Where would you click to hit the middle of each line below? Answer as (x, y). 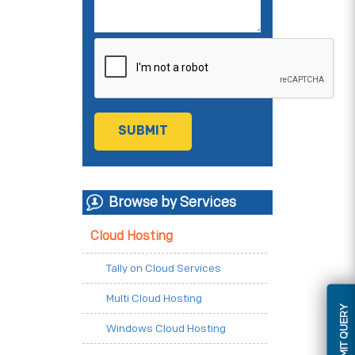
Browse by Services (172, 203)
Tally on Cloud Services (164, 269)
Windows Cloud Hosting (166, 329)
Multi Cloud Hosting (154, 299)
